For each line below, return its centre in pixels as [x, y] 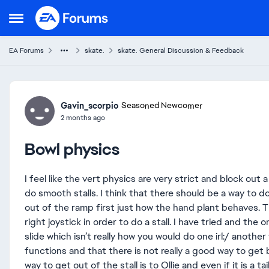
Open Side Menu [45, 21]
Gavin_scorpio [89, 105]
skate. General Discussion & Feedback [181, 50]
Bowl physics [72, 149]
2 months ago [83, 117]
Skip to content [79, 14]
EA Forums [26, 50]
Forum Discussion [83, 91]
